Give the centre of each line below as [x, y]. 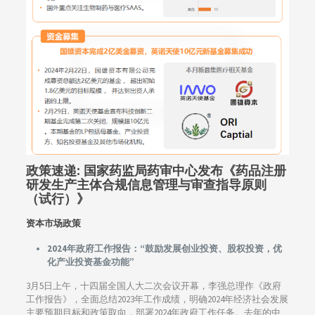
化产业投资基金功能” [90, 262]
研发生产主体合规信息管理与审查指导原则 [146, 186]
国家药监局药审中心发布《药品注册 [185, 172]
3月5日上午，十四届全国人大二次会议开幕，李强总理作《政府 [153, 286]
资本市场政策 [53, 225]
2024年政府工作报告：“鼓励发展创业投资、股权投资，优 [164, 249]
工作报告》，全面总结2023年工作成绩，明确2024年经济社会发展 [157, 300]
